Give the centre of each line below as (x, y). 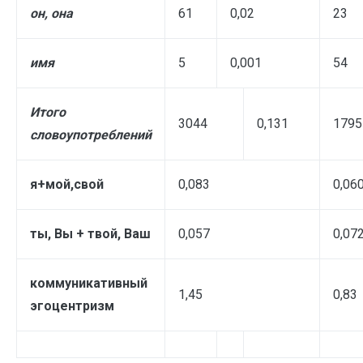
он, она (51, 13)
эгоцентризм (72, 306)
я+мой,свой (67, 184)
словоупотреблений (91, 135)
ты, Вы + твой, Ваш (90, 234)
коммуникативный (89, 283)
